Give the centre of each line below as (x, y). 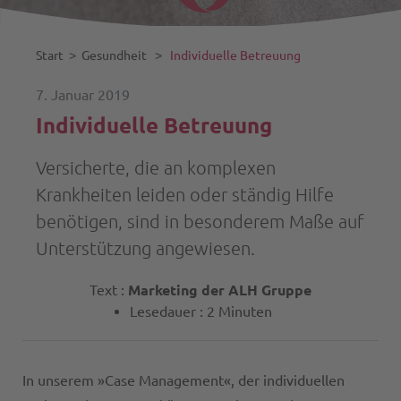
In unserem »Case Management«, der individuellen (183, 380)
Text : (109, 290)
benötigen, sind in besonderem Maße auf (200, 221)
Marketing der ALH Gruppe (220, 290)
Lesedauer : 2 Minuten (200, 311)
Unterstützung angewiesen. (145, 248)
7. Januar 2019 (83, 95)
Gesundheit (114, 55)
